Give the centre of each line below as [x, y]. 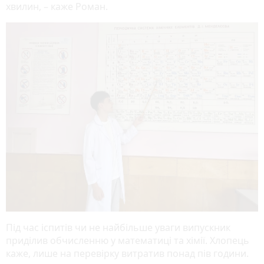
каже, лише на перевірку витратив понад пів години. [127, 254]
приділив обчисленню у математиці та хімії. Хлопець [128, 241]
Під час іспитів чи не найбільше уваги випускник [118, 228]
